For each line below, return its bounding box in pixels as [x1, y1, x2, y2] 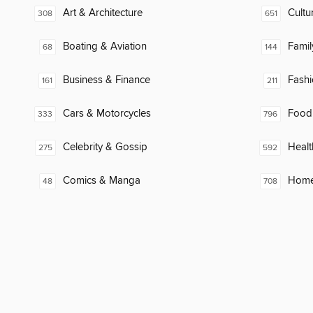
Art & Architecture [63, 6, 143, 20]
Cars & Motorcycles [63, 107, 151, 121]
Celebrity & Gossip [63, 140, 147, 154]
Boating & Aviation [63, 40, 147, 54]
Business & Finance [63, 73, 150, 87]
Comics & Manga [63, 174, 140, 188]
